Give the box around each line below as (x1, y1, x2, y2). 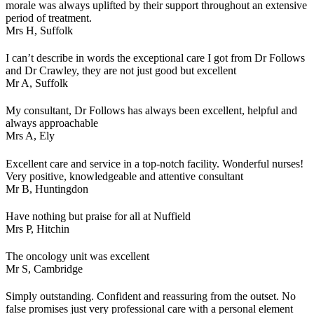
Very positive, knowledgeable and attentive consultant (6, 170, 243, 182)
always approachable (6, 117, 98, 130)
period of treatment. (6, 11, 92, 24)
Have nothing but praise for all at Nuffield (6, 210, 191, 222)
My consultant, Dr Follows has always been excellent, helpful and (6, 104, 297, 117)
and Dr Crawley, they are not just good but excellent (6, 64, 236, 77)
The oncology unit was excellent (6, 250, 149, 263)
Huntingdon (35, 182, 88, 195)
